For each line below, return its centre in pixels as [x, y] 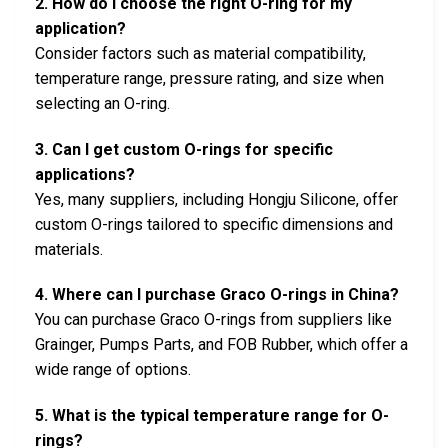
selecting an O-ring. [102, 103]
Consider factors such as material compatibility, [200, 53]
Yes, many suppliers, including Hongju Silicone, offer [216, 199]
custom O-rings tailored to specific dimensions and [214, 224]
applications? [85, 174]
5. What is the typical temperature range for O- [212, 416]
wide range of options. [113, 370]
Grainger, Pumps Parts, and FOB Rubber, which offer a [221, 345]
